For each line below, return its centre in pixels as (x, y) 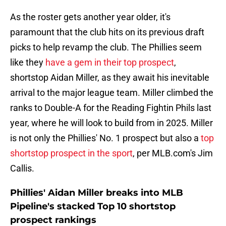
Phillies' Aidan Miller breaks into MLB (97, 193)
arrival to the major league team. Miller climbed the (112, 93)
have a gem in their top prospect (110, 63)
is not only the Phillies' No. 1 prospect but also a (105, 138)
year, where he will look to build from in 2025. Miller (111, 123)
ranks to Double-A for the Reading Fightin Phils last (111, 108)
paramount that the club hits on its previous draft (107, 32)
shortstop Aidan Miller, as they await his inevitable (110, 78)
